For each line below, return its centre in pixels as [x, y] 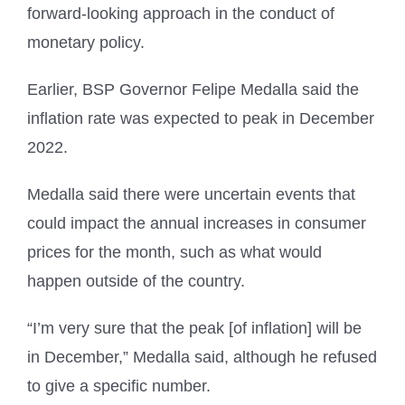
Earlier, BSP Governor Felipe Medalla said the [193, 90]
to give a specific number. [119, 386]
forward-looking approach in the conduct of [181, 14]
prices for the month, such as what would [174, 253]
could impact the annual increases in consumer [197, 224]
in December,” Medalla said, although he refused [202, 358]
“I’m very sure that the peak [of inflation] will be [194, 329]
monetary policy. [86, 43]
